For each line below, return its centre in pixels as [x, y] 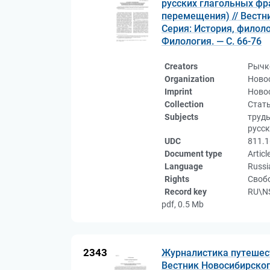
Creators [181, 66]
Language [184, 166]
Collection [184, 104]
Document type [193, 154]
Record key [186, 192]
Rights [177, 179]
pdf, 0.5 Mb [183, 204]
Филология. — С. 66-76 [212, 41]
